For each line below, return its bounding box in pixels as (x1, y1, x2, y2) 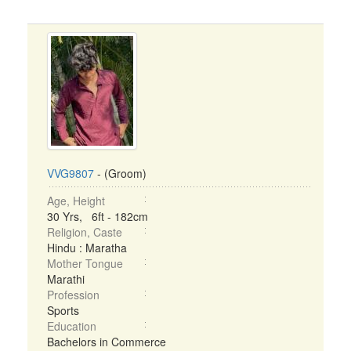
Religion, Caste (47, 224, 122, 240)
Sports (47, 302, 79, 318)
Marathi (47, 271, 85, 287)
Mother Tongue (47, 255, 123, 271)
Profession (47, 287, 100, 302)
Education (47, 318, 96, 334)
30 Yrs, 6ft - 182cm (47, 208, 148, 224)
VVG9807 (47, 165, 94, 181)
